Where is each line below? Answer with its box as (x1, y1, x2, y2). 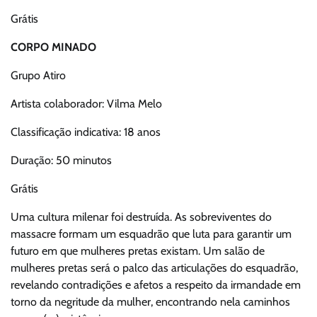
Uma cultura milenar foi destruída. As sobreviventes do (11, 210, 272, 224)
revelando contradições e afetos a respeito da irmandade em (11, 278, 301, 292)
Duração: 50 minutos (11, 154, 112, 168)
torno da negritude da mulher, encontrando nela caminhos (11, 295, 290, 309)
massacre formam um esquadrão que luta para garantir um (11, 227, 292, 241)
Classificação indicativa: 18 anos (11, 125, 161, 139)
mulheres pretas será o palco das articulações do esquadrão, (11, 261, 298, 275)
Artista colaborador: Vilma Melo (11, 97, 162, 111)
